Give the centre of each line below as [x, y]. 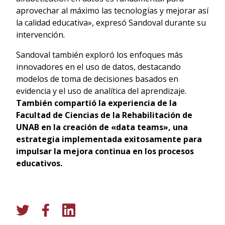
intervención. [40, 34]
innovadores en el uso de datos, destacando [98, 67]
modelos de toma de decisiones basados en [97, 79]
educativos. [39, 163]
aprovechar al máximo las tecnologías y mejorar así [112, 10]
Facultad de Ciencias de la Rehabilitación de [104, 115]
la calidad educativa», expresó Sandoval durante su [111, 22]
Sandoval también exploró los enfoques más [99, 54]
